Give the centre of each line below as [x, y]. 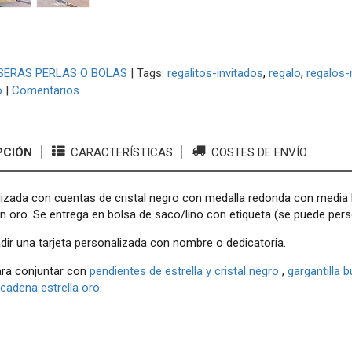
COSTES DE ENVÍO [258, 152]
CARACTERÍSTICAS [120, 152]
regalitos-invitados [215, 73]
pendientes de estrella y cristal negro [185, 271]
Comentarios [45, 90]
